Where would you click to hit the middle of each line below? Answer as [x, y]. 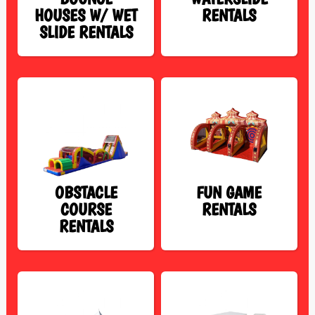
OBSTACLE [86, 193]
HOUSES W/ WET [86, 15]
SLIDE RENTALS [86, 32]
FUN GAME [229, 193]
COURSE [86, 210]
